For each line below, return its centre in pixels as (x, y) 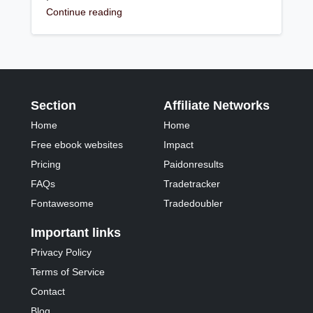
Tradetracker (192, 184)
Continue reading (85, 12)
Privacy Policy (61, 253)
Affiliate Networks (217, 106)
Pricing (46, 165)
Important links (76, 233)
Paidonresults (194, 165)
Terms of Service (68, 272)
